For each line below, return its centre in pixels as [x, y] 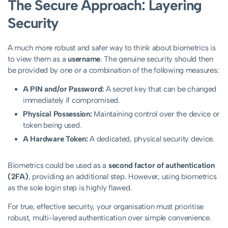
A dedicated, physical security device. [151, 139]
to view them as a [38, 59]
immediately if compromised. [72, 101]
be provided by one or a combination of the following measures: [113, 70]
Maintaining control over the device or [156, 114]
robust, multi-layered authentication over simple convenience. [110, 218]
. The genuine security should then [156, 59]
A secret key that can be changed [160, 89]
